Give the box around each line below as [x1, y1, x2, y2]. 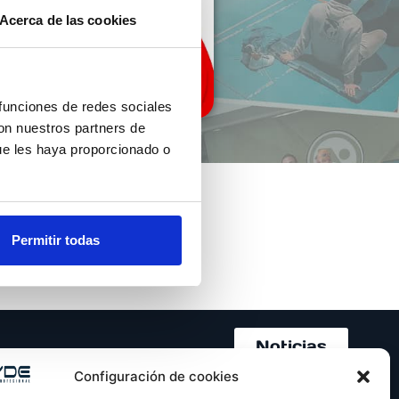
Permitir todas [11, 232, 100, 248]
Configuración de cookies [74, 368, 240, 386]
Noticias [256, 336, 328, 357]
